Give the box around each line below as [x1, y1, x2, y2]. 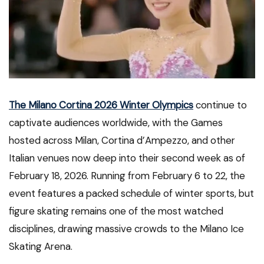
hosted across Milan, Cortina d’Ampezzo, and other [9, 134, 235, 147]
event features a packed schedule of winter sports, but [9, 187, 254, 200]
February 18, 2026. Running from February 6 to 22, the [9, 169, 245, 183]
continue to [193, 98, 247, 112]
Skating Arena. [9, 240, 72, 253]
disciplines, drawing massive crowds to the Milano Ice [9, 222, 244, 236]
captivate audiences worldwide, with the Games [9, 116, 223, 130]
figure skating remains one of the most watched [9, 204, 223, 218]
